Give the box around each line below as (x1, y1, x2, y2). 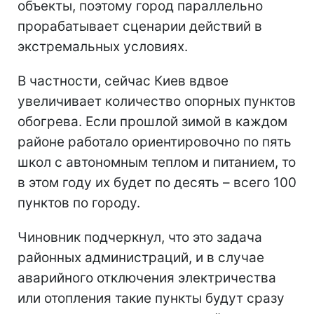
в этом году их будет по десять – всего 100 (18, 174, 296, 191)
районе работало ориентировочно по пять (18, 133, 292, 150)
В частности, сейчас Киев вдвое (18, 72, 228, 89)
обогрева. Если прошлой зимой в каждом (18, 113, 287, 130)
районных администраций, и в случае (18, 249, 264, 266)
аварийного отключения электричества (18, 269, 276, 286)
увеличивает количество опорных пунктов (18, 93, 296, 109)
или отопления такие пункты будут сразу (18, 289, 285, 306)
